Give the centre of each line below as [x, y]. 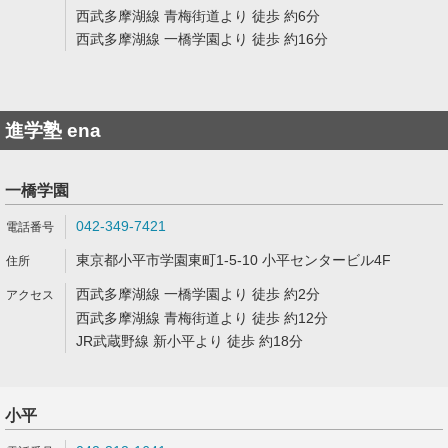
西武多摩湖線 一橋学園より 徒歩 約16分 [202, 39]
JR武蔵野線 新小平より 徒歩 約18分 [189, 341]
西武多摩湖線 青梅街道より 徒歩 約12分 [202, 318]
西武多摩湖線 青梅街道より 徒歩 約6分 [198, 16]
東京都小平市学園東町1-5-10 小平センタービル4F [233, 260]
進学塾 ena [53, 130]
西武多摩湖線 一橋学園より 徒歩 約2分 [198, 294]
